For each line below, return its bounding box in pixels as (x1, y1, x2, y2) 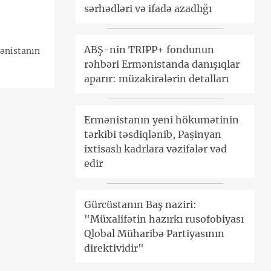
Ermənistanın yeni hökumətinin (83, 114, 239, 126)
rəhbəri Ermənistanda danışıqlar (83, 58, 240, 71)
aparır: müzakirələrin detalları (83, 73, 229, 85)
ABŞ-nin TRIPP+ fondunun (83, 44, 214, 56)
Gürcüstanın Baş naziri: (83, 198, 197, 211)
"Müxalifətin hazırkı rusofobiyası (83, 213, 244, 226)
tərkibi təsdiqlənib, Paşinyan (83, 128, 221, 141)
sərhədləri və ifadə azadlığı (83, 2, 212, 15)
